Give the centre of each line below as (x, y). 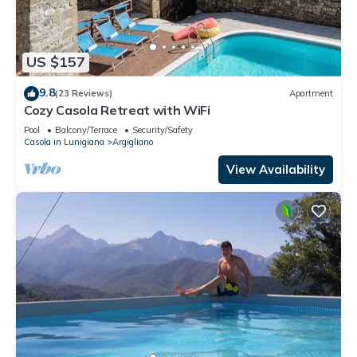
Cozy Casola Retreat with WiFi (117, 110)
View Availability (276, 169)
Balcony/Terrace (86, 129)
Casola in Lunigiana (64, 141)
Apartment (311, 94)
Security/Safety (163, 129)
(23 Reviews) (84, 94)
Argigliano (133, 141)
